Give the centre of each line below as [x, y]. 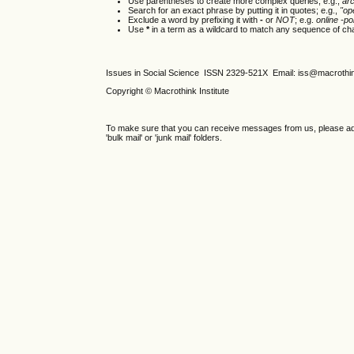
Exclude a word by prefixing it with [194, 19]
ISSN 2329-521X [239, 73]
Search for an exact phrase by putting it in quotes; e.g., [234, 10]
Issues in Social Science [155, 73]
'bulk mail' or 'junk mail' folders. [164, 137]
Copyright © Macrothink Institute [169, 91]
